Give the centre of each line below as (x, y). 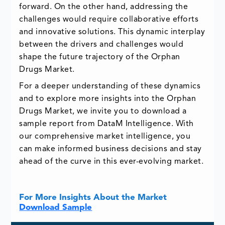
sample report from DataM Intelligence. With (106, 124)
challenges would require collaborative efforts (109, 20)
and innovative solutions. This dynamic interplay (112, 32)
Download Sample (56, 208)
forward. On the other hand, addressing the (104, 7)
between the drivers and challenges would (101, 45)
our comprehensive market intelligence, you (105, 137)
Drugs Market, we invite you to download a (103, 112)
